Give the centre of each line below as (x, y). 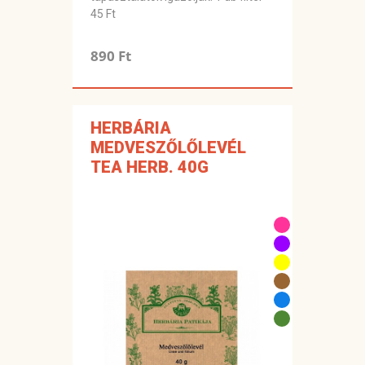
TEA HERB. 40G (150, 167)
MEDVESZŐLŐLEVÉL (168, 148)
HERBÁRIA (131, 128)
